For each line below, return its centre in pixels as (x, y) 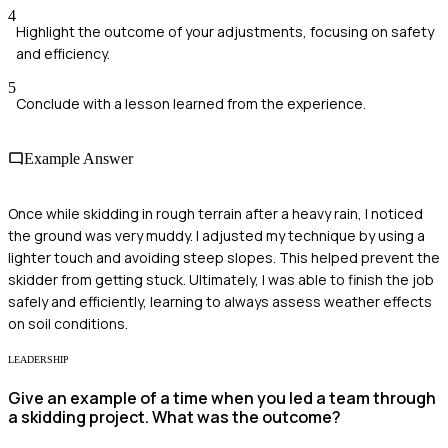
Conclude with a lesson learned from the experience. (191, 103)
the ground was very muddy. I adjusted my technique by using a (216, 236)
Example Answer (78, 158)
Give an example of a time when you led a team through (222, 397)
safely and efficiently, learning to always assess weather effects (220, 302)
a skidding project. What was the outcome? (174, 416)
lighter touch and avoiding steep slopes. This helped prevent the (224, 258)
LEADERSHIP (38, 360)
